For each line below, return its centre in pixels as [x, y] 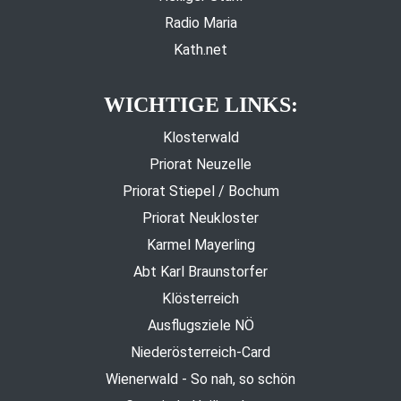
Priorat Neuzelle [200, 164]
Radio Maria [200, 22]
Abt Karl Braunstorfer [200, 271]
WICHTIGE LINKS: [200, 104]
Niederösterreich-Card [200, 352]
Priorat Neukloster [200, 218]
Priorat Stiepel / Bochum [200, 191]
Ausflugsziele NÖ [200, 325]
